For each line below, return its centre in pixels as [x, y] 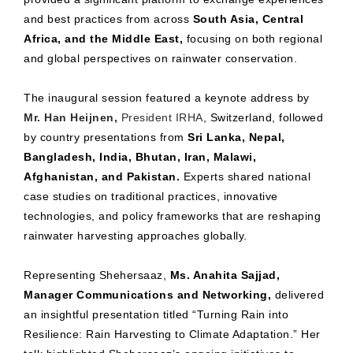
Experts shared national [245, 177]
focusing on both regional [253, 39]
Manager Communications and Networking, [147, 295]
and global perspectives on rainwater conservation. [160, 59]
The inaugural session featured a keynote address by [167, 98]
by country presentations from [106, 137]
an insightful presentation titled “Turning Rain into [156, 315]
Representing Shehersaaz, [97, 275]
